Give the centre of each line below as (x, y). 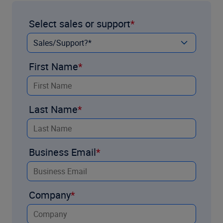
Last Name (53, 109)
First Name (54, 66)
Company (50, 195)
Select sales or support (80, 23)
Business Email (62, 152)
